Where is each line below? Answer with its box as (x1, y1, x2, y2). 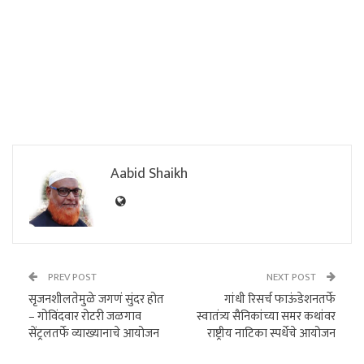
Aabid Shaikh (110, 161, 188, 186)
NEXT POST (266, 267, 318, 286)
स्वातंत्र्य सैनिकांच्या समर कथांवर (197, 305, 336, 327)
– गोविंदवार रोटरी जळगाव (28, 305, 141, 327)
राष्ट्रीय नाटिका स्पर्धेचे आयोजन (207, 323, 336, 344)
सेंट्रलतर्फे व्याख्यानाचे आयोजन (28, 323, 159, 344)
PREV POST (45, 267, 97, 286)
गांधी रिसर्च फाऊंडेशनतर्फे (224, 288, 336, 310)
